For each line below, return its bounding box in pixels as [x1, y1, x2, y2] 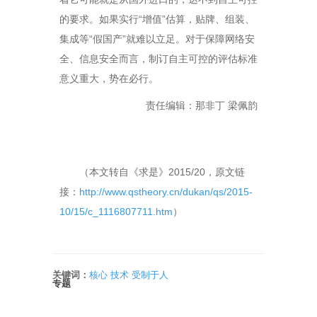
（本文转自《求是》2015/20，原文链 [79, 166, 245, 178]
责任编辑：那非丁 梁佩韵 [146, 100, 258, 111]
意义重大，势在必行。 [59, 73, 158, 84]
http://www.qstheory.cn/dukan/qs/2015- [79, 186, 253, 197]
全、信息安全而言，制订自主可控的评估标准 [59, 53, 258, 64]
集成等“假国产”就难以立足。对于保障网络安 [59, 33, 255, 45]
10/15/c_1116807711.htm [59, 206, 173, 217]
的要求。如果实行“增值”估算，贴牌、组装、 [59, 13, 255, 25]
